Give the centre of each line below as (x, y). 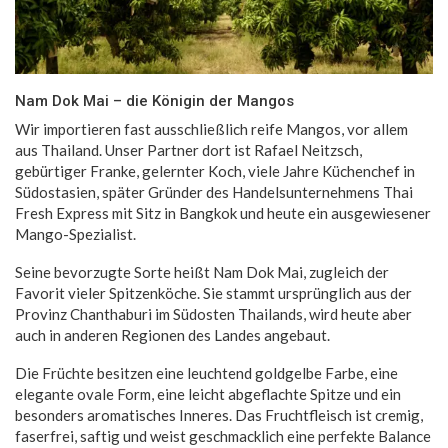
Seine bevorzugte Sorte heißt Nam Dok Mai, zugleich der (202, 271)
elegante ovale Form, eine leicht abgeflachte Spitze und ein (208, 393)
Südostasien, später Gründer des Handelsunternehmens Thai (214, 191)
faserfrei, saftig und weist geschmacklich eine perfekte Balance (223, 435)
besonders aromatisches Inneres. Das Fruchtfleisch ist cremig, (219, 414)
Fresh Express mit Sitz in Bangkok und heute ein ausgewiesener (223, 212)
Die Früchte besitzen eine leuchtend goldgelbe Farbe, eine (206, 372)
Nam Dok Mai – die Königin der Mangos (154, 100)
